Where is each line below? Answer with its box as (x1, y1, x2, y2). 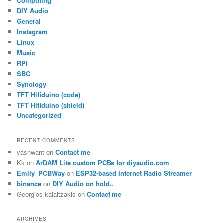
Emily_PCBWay (17, 168, 65, 178)
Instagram (17, 27, 48, 37)
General (17, 16, 41, 26)
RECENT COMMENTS (17, 136, 76, 144)
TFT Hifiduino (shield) (17, 100, 85, 110)
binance (17, 178, 42, 188)
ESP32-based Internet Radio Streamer (76, 168, 192, 178)
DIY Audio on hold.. (52, 178, 114, 188)
